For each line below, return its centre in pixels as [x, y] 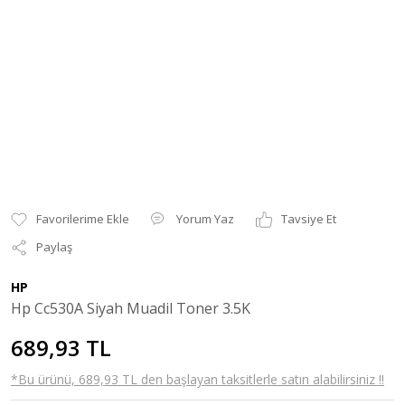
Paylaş [54, 247]
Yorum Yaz [205, 219]
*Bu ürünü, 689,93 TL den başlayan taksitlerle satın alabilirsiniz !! [198, 379]
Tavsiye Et [309, 219]
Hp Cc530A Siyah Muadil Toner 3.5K [131, 308]
